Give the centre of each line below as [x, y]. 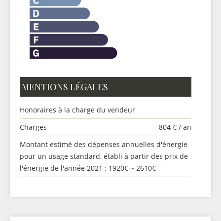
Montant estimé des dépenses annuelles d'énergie [104, 144]
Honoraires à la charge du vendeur [77, 110]
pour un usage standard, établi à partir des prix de [104, 156]
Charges [33, 127]
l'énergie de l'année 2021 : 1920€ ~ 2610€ [88, 168]
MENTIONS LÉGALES [65, 87]
